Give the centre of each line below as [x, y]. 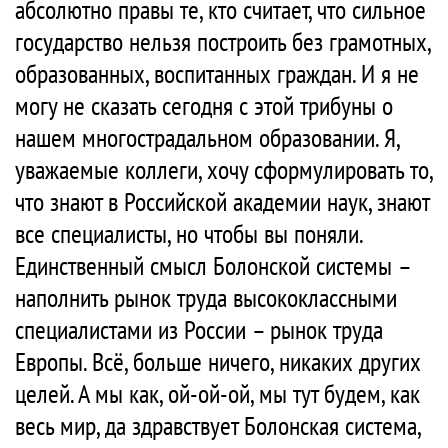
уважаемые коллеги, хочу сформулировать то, [223, 170]
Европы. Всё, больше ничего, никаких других [218, 362]
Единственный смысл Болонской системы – [212, 266]
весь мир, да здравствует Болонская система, [217, 426]
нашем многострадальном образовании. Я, [207, 138]
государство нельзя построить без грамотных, [222, 42]
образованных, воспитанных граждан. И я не [217, 74]
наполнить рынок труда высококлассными [206, 298]
